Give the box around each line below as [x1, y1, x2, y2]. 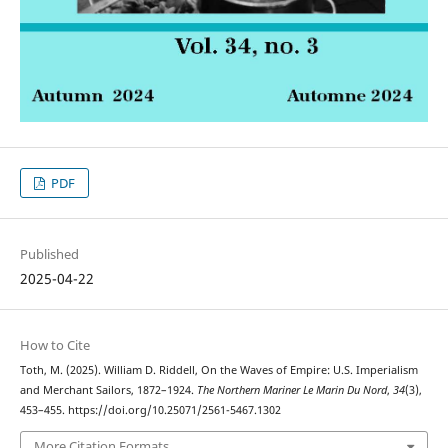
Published [19, 245, 79, 264]
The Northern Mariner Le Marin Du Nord [196, 383, 387, 398]
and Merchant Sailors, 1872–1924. [19, 383, 197, 398]
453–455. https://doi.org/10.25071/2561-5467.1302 [19, 403, 281, 418]
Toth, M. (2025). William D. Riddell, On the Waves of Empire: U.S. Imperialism [19, 363, 418, 378]
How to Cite [19, 336, 90, 355]
